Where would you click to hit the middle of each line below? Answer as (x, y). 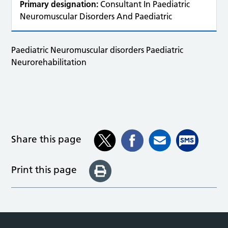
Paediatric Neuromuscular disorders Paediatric (97, 50)
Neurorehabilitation (49, 62)
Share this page (47, 139)
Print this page (44, 169)
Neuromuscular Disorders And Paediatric (96, 16)
